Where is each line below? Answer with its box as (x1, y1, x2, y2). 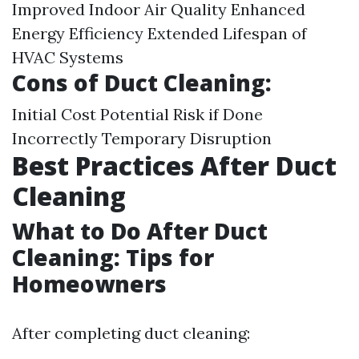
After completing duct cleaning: (12, 323, 250, 343)
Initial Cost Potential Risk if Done (12, 104, 263, 124)
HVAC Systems (12, 47, 123, 67)
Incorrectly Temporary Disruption (12, 128, 272, 148)
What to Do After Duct (12, 216, 268, 246)
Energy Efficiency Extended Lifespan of (12, 23, 307, 43)
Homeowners (12, 268, 167, 299)
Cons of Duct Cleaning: (12, 67, 272, 98)
